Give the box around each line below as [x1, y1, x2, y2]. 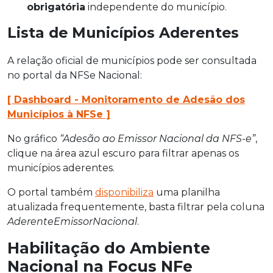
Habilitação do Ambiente [7, 239, 210, 258]
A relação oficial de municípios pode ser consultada [7, 55, 257, 67]
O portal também [7, 186, 95, 199]
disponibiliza [95, 186, 154, 199]
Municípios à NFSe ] [7, 108, 110, 121]
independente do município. [85, 1, 227, 13]
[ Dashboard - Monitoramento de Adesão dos [7, 94, 245, 106]
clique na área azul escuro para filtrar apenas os [7, 147, 239, 160]
